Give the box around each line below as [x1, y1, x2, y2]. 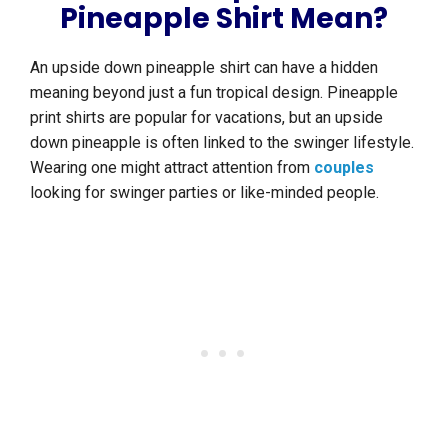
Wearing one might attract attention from [30, 158, 314, 178]
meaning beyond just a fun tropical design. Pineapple [30, 83, 398, 103]
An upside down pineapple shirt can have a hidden [30, 58, 378, 78]
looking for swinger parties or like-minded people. [30, 183, 379, 203]
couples [314, 158, 374, 178]
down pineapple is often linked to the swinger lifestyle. [30, 133, 414, 153]
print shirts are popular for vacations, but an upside [30, 108, 383, 128]
